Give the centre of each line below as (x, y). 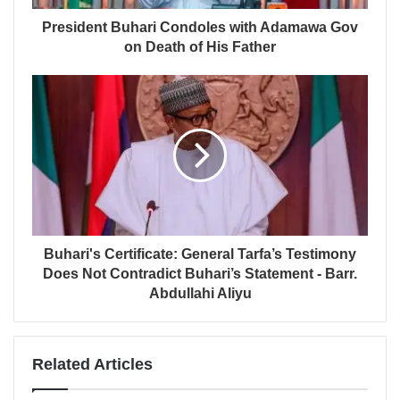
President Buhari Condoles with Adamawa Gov (200, 27)
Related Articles (92, 364)
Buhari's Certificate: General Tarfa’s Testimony (200, 254)
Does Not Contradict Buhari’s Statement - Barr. (200, 273)
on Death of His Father (200, 46)
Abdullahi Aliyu (200, 293)
